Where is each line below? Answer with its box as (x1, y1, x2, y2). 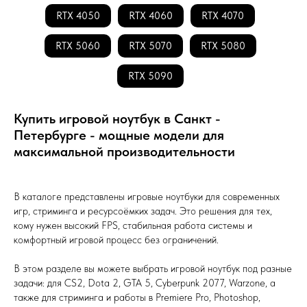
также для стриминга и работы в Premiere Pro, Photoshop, (14, 291, 260, 304)
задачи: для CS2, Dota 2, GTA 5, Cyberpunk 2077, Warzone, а (14, 277, 275, 289)
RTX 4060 (129, 10, 173, 22)
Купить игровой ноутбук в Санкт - (14, 110, 221, 127)
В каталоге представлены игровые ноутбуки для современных (14, 191, 280, 203)
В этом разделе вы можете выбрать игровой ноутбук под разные (14, 262, 292, 275)
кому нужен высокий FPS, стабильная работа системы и (14, 219, 252, 232)
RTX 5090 (127, 70, 173, 82)
